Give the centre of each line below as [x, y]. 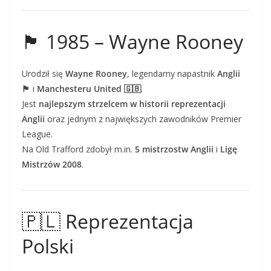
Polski [48, 246]
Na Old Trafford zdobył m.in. [78, 149]
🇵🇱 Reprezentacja [108, 221]
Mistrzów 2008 [52, 164]
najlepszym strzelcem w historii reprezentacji [132, 104]
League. [37, 134]
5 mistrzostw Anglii [174, 149]
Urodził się [44, 73]
